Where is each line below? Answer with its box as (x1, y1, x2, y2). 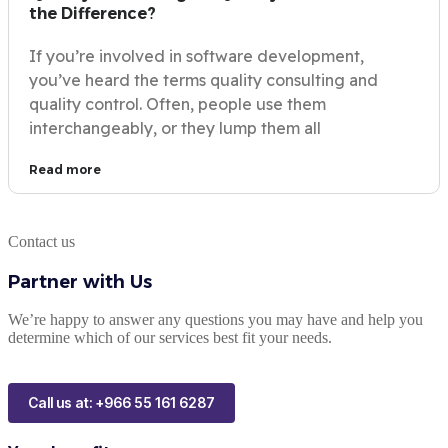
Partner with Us (8, 271, 152, 294)
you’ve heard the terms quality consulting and (29, 70, 378, 91)
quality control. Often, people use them (29, 94, 326, 115)
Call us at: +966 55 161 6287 (28, 394, 215, 412)
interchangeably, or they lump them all (29, 118, 321, 139)
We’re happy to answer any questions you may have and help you (8, 311, 423, 329)
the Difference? (29, 4, 156, 24)
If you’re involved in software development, (29, 46, 364, 67)
